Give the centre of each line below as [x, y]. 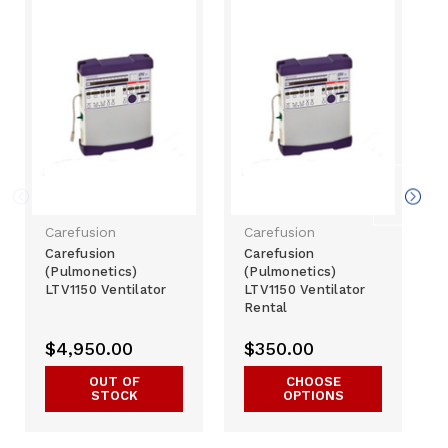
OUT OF [114, 382]
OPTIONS [313, 396]
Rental [266, 308]
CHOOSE [313, 382]
